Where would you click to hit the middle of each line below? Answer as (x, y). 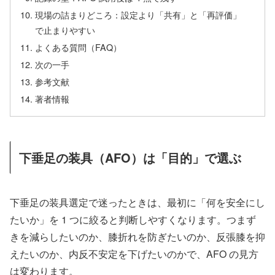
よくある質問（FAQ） (79, 47)
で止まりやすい (65, 30)
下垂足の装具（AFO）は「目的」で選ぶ (130, 158)
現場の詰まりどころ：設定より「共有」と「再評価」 (138, 15)
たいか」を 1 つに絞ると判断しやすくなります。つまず (133, 219)
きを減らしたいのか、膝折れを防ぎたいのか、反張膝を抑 (137, 236)
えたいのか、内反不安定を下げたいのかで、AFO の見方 (134, 254)
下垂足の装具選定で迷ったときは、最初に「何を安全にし (137, 202)
